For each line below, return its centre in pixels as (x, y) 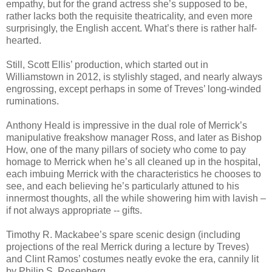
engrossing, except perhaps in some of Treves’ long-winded (134, 89)
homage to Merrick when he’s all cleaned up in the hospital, (133, 161)
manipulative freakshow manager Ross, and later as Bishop (134, 137)
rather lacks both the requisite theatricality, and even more (129, 16)
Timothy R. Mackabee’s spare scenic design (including (123, 234)
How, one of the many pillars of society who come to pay (126, 149)
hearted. (24, 40)
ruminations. (32, 101)
